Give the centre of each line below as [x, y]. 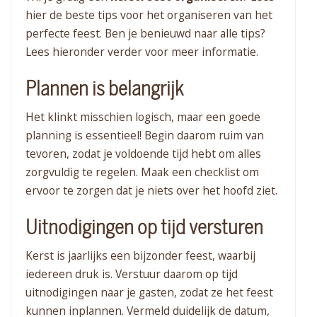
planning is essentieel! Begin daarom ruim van [145, 136]
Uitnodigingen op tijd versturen [144, 228]
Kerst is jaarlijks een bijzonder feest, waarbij [140, 256]
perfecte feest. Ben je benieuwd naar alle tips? [145, 34]
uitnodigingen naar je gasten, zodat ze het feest [149, 293]
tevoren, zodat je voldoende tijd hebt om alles [143, 154]
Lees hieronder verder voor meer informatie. [142, 52]
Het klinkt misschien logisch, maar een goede [143, 117]
